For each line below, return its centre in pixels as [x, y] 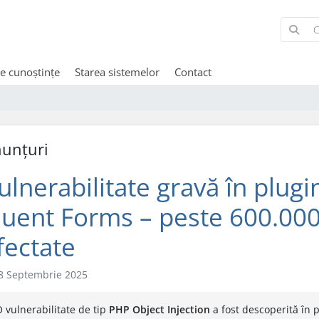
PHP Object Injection [159, 309]
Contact [193, 72]
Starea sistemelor [117, 72]
